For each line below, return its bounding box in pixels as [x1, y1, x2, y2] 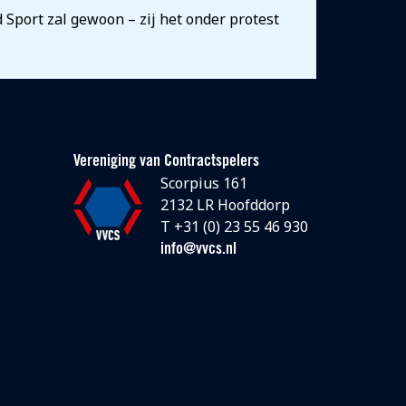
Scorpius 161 [159, 173, 247, 193]
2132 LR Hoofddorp [159, 195, 290, 215]
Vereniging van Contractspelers [72, 153, 259, 170]
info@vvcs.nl [159, 241, 237, 258]
